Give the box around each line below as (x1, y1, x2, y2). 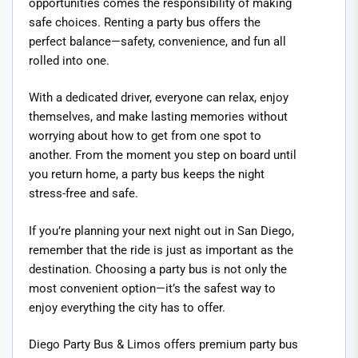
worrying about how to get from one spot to (29, 129, 261, 144)
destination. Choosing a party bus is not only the (29, 261, 287, 276)
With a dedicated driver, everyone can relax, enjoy (29, 90, 288, 105)
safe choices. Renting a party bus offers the (29, 14, 261, 30)
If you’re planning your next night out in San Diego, (29, 223, 294, 238)
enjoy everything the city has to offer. (29, 300, 225, 315)
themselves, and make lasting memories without (29, 109, 288, 125)
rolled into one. (29, 53, 109, 68)
